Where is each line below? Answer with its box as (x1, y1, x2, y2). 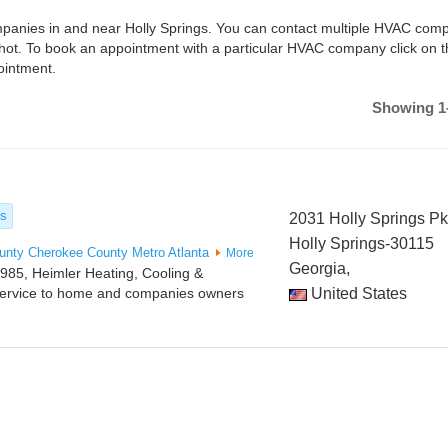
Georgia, (289, 260, 351, 277)
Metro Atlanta (132, 245, 209, 260)
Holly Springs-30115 (289, 235, 435, 252)
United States (307, 285, 408, 302)
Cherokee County (28, 245, 128, 260)
